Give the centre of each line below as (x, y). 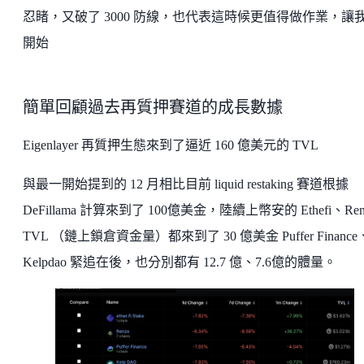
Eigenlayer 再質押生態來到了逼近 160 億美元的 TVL (171, 145)
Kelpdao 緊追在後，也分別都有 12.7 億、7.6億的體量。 (180, 262)
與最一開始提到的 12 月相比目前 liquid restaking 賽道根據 (186, 184)
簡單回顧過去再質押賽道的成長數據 (153, 108)
